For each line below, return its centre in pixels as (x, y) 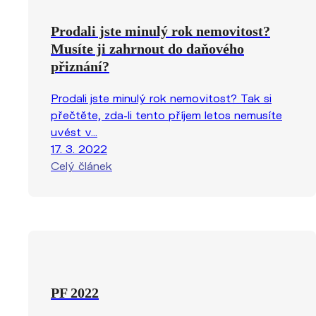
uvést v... (74, 131)
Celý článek (81, 165)
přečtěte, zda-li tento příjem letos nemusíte (166, 114)
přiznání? (80, 66)
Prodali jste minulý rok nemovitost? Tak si (161, 97)
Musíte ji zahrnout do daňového (147, 48)
